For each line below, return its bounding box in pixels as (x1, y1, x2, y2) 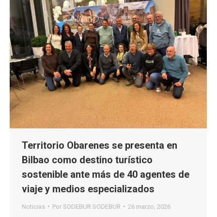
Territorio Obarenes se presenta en (22, 139, 177, 151)
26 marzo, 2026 (128, 202, 170, 210)
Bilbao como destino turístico (22, 154, 153, 166)
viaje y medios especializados (22, 183, 155, 195)
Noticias (22, 202, 45, 210)
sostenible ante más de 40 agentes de (22, 168, 189, 180)
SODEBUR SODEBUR (63, 202, 121, 210)
